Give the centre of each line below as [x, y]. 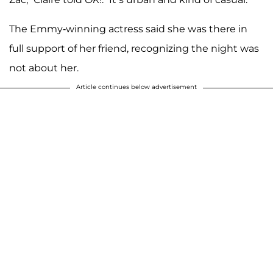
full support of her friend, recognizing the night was [134, 48]
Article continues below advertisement [136, 87]
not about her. [44, 68]
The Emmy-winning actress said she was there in [128, 29]
